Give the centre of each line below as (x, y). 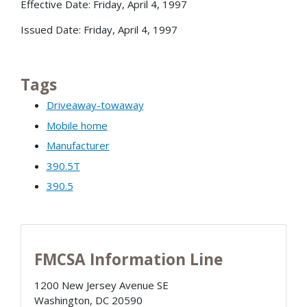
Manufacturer (78, 146)
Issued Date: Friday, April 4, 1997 (99, 30)
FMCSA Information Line (128, 260)
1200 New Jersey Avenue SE (101, 285)
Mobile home (77, 125)
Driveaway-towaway (95, 105)
